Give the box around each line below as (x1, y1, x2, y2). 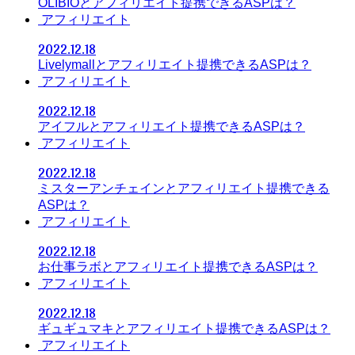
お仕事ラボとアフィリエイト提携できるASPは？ (38, 260, 318, 274)
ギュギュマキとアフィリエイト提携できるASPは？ (38, 322, 330, 336)
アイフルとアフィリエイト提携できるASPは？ (38, 120, 305, 134)
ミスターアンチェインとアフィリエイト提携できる (38, 181, 330, 196)
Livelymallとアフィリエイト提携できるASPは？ (38, 58, 311, 72)
